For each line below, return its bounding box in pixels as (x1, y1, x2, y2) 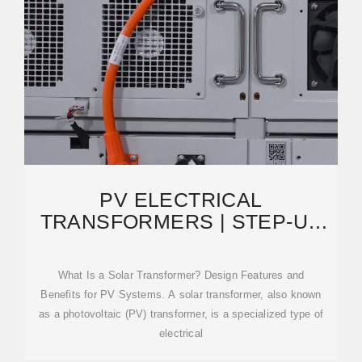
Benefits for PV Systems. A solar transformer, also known (40, 288, 322, 301)
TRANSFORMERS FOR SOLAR (32, 232, 330, 255)
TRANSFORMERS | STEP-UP (40, 210, 322, 233)
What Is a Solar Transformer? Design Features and (57, 269, 305, 281)
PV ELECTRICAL (99, 188, 263, 211)
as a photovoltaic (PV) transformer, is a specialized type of (39, 308, 323, 320)
